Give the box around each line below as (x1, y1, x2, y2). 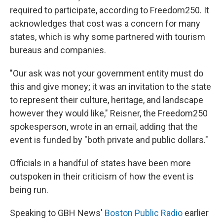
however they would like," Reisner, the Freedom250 (10, 108, 208, 118)
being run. (10, 184, 48, 195)
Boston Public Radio (105, 207, 183, 218)
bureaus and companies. (10, 44, 106, 55)
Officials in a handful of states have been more (10, 157, 191, 168)
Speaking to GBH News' (10, 207, 105, 218)
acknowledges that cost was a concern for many (10, 18, 200, 29)
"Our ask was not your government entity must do (10, 68, 203, 78)
